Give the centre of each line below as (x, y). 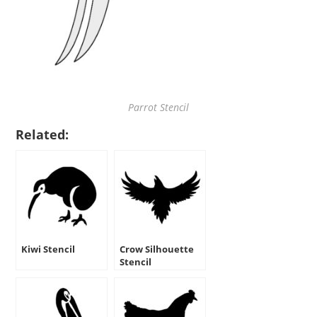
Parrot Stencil (158, 108)
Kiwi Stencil (48, 249)
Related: (42, 135)
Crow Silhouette (157, 249)
